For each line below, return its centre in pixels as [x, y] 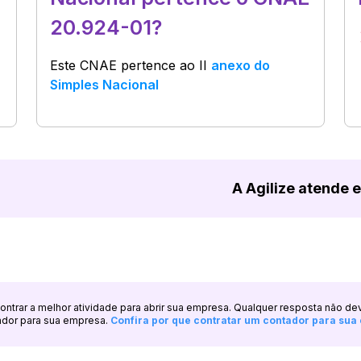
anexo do [241, 65]
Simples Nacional [105, 85]
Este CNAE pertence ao [125, 65]
